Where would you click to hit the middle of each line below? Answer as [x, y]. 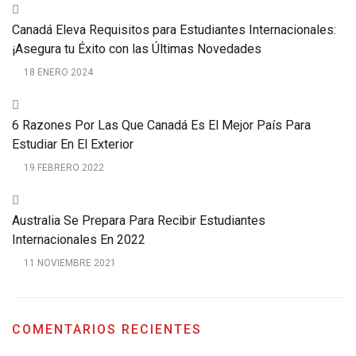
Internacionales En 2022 [79, 240]
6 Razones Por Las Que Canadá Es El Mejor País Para [161, 125]
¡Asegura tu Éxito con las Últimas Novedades [137, 49]
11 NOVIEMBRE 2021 [70, 263]
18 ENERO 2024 [58, 72]
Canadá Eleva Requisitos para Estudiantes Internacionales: [174, 30]
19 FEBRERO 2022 [64, 168]
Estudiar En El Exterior [73, 144]
